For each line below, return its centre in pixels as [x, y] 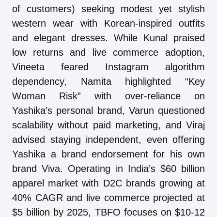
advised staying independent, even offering [108, 139]
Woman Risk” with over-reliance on [108, 96]
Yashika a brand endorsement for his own [108, 154]
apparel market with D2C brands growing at [108, 183]
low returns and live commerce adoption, [108, 52]
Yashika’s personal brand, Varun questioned [108, 110]
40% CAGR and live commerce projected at [108, 197]
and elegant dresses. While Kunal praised [108, 38]
